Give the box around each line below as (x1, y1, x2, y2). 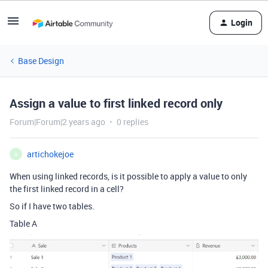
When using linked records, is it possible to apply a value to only (10, 170, 247, 182)
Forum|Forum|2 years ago (10, 116, 105, 127)
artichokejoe (27, 148, 74, 160)
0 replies (117, 116, 148, 127)
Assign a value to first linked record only (10, 95, 223, 111)
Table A (10, 218, 37, 229)
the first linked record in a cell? (10, 183, 124, 194)
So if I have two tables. (10, 200, 95, 212)
